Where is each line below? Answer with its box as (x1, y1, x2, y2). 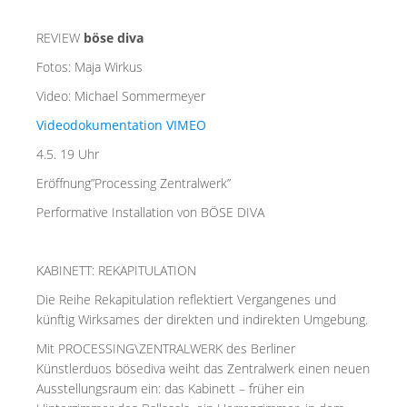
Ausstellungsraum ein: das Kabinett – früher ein (36, 380, 304, 397)
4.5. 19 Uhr (36, 145, 99, 163)
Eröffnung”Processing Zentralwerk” (36, 174, 231, 192)
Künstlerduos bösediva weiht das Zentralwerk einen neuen (36, 360, 370, 377)
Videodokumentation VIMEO (36, 116, 206, 134)
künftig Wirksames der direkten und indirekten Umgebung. (36, 311, 368, 328)
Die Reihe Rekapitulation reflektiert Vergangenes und (36, 291, 336, 308)
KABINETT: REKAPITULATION (36, 262, 196, 279)
